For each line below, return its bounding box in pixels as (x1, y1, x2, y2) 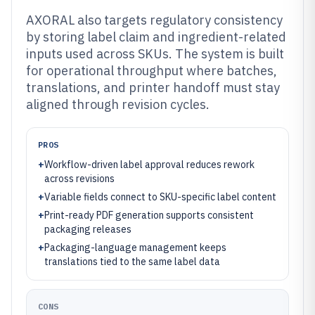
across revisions (44, 172, 115, 185)
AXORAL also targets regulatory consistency (26, 12, 283, 28)
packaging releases (44, 223, 131, 236)
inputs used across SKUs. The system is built (26, 46, 284, 62)
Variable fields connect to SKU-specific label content (44, 191, 276, 203)
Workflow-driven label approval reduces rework (44, 158, 255, 171)
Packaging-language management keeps (44, 241, 226, 254)
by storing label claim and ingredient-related (26, 29, 286, 45)
